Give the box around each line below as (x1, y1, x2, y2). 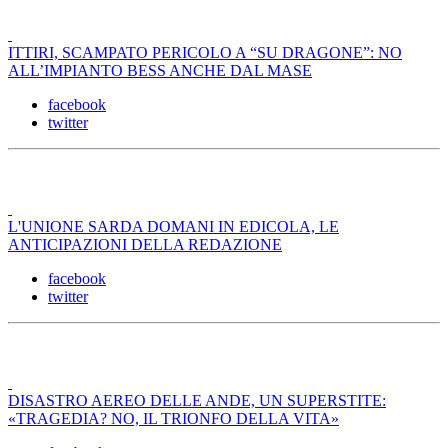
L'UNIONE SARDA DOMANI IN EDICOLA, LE (8, 218, 339, 236)
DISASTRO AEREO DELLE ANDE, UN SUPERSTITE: (8, 392, 386, 410)
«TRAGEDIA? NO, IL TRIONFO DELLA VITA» (8, 410, 339, 428)
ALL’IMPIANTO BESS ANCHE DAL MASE (8, 62, 312, 80)
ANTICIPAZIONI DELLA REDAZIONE (8, 236, 282, 254)
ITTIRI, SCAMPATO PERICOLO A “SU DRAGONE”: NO (8, 44, 402, 62)
